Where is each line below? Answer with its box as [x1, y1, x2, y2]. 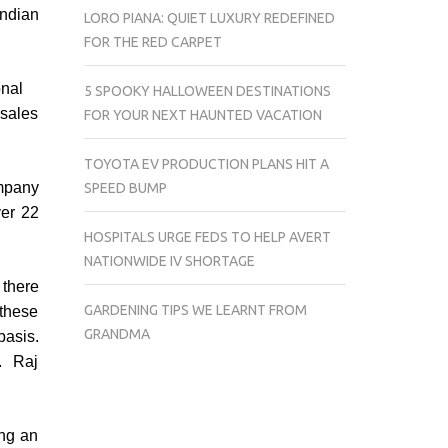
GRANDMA [83, 326, 150, 342]
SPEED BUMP [83, 180, 167, 196]
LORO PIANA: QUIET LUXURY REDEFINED [83, 10, 335, 26]
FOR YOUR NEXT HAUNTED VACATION [83, 107, 322, 123]
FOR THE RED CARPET [83, 34, 222, 50]
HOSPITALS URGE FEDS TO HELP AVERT [83, 229, 331, 245]
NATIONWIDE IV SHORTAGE [83, 253, 255, 269]
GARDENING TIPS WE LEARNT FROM [83, 302, 307, 318]
